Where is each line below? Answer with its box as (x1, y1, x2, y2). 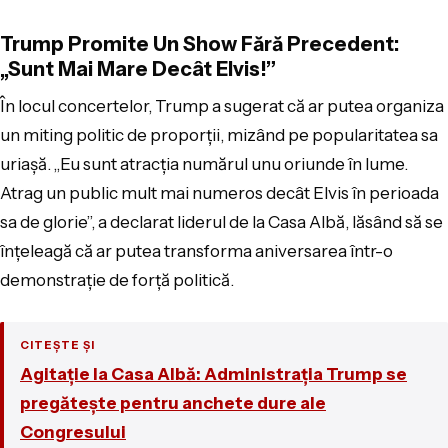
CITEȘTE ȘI (20, 338, 95, 353)
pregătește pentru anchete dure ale (20, 393, 326, 414)
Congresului (20, 422, 126, 443)
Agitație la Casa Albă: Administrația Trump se (20, 364, 407, 385)
